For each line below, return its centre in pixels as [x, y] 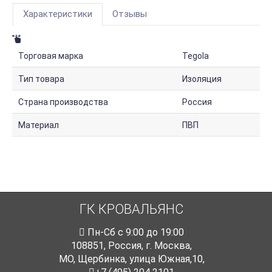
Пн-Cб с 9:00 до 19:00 [134, 233]
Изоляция [202, 79]
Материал [39, 125]
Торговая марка [51, 56]
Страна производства [63, 102]
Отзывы [130, 14]
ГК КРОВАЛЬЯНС [131, 209]
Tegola [195, 56]
